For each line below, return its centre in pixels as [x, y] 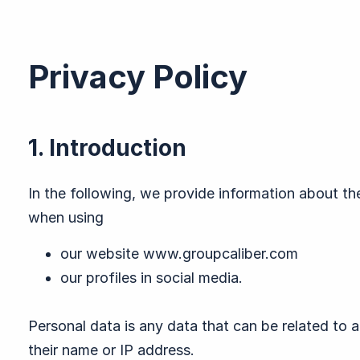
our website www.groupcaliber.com [179, 254]
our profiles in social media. [151, 278]
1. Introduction [107, 148]
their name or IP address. [111, 350]
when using [66, 217]
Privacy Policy [138, 77]
